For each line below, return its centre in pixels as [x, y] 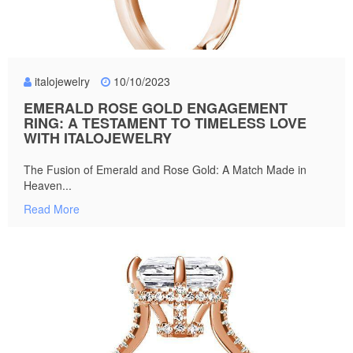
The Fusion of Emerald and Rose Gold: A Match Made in [165, 170]
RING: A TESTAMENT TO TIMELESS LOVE [165, 123]
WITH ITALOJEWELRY [98, 138]
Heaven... [48, 186]
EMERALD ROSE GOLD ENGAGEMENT [156, 108]
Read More [52, 209]
